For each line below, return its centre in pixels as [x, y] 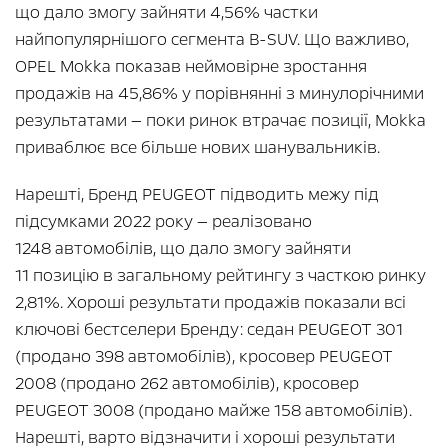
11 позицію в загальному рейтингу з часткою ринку [220, 275]
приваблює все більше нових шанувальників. [197, 147]
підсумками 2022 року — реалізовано [163, 221]
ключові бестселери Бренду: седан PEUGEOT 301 [209, 329]
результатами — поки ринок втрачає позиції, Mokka [220, 120]
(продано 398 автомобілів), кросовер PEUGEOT [204, 356]
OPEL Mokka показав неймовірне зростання [191, 66]
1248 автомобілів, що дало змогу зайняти [183, 248]
